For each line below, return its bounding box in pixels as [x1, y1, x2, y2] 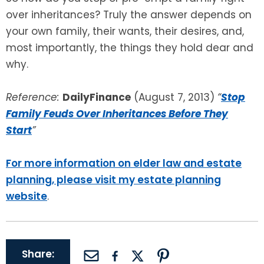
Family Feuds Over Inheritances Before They [6, 107, 228, 121]
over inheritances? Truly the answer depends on [6, 8, 252, 22]
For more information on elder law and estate [6, 156, 242, 171]
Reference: [6, 90, 60, 105]
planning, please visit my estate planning [6, 173, 221, 187]
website [6, 189, 47, 204]
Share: [22, 247, 54, 262]
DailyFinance [62, 90, 131, 105]
